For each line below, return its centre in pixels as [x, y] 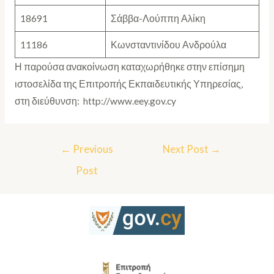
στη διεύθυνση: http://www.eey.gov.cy [95, 101]
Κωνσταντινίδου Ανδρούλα [168, 44]
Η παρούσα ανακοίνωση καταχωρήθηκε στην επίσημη [129, 66]
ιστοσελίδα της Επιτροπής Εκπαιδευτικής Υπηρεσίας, [128, 83]
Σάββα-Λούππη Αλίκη [158, 18]
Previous [92, 150]
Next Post [187, 150]
